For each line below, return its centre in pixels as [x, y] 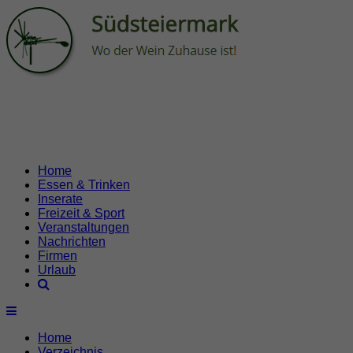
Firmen [58, 256]
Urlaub [57, 270]
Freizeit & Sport [81, 213]
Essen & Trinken [84, 185]
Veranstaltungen [84, 227]
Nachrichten [72, 242]
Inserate [60, 199]
